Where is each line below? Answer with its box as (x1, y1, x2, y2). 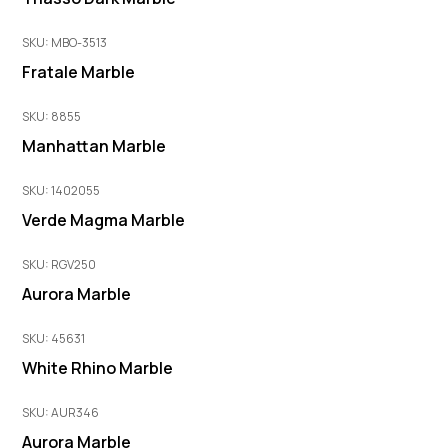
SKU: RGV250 (22, 255, 97, 273)
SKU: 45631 (22, 329, 86, 347)
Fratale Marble (22, 60, 136, 83)
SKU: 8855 (22, 107, 82, 125)
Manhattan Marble (22, 134, 167, 157)
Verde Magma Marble (22, 208, 186, 231)
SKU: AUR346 (22, 403, 100, 421)
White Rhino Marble (22, 356, 174, 379)
